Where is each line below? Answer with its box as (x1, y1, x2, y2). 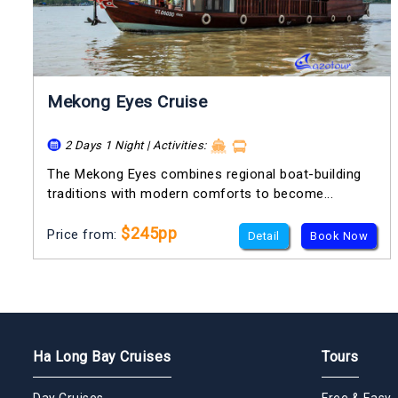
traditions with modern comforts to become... (47, 185, 333, 202)
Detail (247, 228, 280, 243)
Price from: (47, 226, 121, 243)
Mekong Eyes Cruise (47, 92, 207, 113)
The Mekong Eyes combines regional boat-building (47, 165, 362, 182)
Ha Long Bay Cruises (33, 347, 171, 365)
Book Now (310, 228, 369, 243)
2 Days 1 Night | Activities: (61, 139, 210, 153)
